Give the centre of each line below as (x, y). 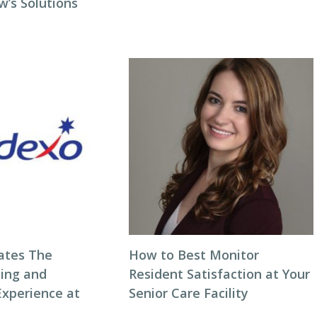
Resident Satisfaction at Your (219, 274)
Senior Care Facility (188, 293)
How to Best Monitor (194, 255)
